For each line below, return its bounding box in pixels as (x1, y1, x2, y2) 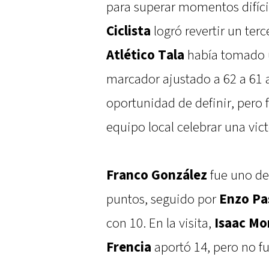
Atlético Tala (106, 46, 184, 65)
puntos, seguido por (106, 190, 219, 209)
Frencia (106, 238, 151, 257)
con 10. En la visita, (106, 214, 214, 233)
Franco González (106, 166, 207, 185)
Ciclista (106, 22, 151, 41)
